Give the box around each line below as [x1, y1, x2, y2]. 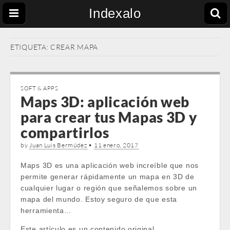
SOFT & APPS [21, 85, 59, 92]
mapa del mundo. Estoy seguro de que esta [21, 195, 177, 203]
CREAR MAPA [50, 43, 98, 51]
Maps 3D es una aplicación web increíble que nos [21, 161, 199, 169]
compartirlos [21, 124, 109, 141]
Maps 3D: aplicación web [21, 93, 190, 110]
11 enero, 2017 [93, 141, 139, 149]
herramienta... [21, 206, 71, 215]
